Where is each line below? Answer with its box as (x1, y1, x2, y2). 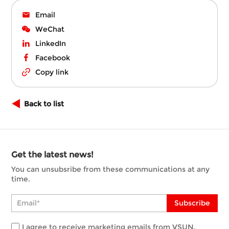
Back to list (24, 99, 64, 108)
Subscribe (174, 198, 210, 208)
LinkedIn (35, 38, 66, 48)
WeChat (35, 24, 65, 34)
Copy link (35, 67, 69, 77)
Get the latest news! (11, 149, 94, 159)
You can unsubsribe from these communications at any (11, 164, 210, 174)
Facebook (35, 53, 71, 62)
